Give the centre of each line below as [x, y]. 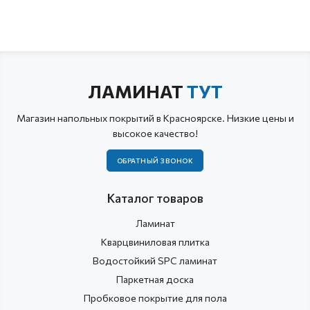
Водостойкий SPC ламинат [155, 260]
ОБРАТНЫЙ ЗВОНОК [155, 160]
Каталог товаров [155, 198]
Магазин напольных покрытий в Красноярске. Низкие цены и [155, 118]
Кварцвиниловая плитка [155, 241]
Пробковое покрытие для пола [155, 298]
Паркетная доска [155, 279]
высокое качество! [155, 133]
